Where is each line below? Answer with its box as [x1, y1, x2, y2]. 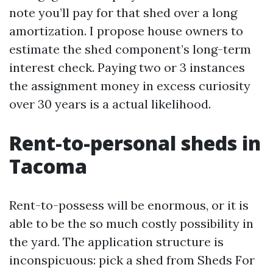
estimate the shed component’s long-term [9, 41, 251, 57]
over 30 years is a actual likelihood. [9, 96, 211, 112]
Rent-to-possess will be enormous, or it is [9, 197, 249, 213]
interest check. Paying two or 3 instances [9, 59, 245, 75]
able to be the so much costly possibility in [9, 215, 253, 231]
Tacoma [9, 152, 87, 179]
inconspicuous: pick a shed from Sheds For [9, 252, 255, 268]
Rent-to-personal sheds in [9, 129, 261, 156]
